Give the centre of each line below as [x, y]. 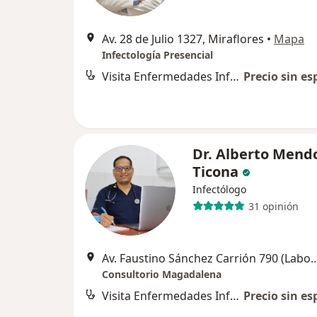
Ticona [215, 172]
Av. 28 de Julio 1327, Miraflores [183, 39]
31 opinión [273, 206]
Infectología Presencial [157, 55]
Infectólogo [219, 189]
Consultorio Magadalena [162, 274]
